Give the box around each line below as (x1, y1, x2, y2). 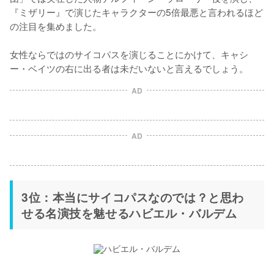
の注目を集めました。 (10, 18, 102, 32)
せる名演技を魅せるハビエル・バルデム (21, 204, 237, 221)
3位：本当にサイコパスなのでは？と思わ (21, 188, 244, 206)
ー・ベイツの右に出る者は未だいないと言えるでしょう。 (10, 61, 248, 75)
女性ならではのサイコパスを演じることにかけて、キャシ (10, 46, 248, 61)
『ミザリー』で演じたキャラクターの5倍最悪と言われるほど (10, 4, 263, 18)
